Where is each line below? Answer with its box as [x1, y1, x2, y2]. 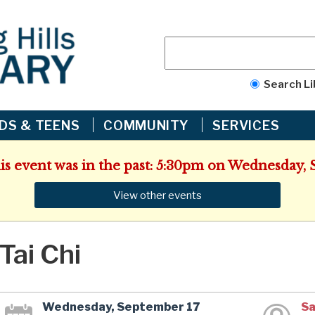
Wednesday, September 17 [42, 300, 200, 314]
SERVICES [212, 117, 283, 133]
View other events [113, 188, 202, 202]
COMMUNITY [103, 117, 193, 133]
